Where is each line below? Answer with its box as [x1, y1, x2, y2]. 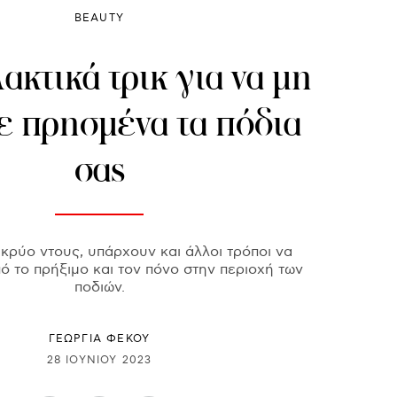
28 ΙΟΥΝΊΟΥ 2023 [46, 353, 152, 367]
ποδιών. [74, 279, 125, 297]
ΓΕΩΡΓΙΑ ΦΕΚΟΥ [48, 332, 151, 346]
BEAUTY [74, 12, 125, 26]
